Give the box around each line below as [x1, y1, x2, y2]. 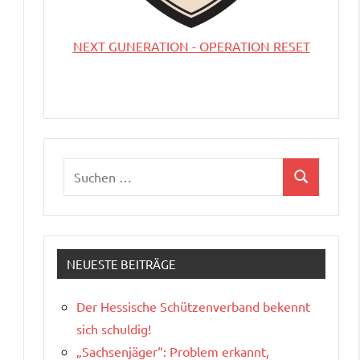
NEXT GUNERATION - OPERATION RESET [72, 38, 310, 54]
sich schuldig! [76, 320, 151, 337]
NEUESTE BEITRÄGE [67, 256, 176, 272]
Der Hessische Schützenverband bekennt [76, 297, 310, 314]
